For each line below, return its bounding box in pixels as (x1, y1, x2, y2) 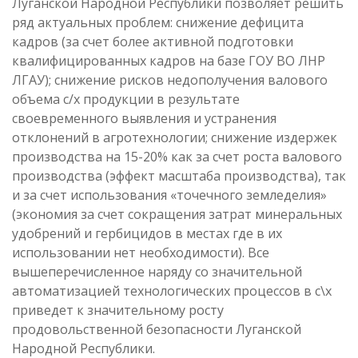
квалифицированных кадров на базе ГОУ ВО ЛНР (12, 52, 325, 70)
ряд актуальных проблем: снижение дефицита (12, 14, 304, 32)
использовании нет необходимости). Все (12, 244, 269, 262)
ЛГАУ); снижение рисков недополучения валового (12, 71, 328, 89)
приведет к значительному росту (12, 301, 224, 320)
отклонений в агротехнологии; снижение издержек (12, 129, 337, 147)
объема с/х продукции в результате (12, 90, 240, 109)
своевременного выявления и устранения (12, 109, 276, 128)
